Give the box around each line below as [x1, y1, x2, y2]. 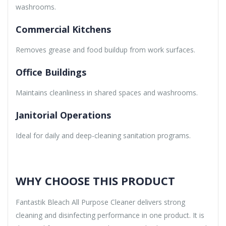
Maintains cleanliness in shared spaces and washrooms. [16, 87, 198, 97]
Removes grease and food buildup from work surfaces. [16, 44, 195, 54]
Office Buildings [16, 66, 86, 78]
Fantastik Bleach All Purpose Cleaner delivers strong [16, 197, 185, 207]
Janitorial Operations [16, 108, 111, 121]
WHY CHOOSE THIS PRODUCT [16, 173, 175, 188]
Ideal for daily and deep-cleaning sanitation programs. [16, 130, 191, 140]
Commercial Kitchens [16, 23, 111, 35]
